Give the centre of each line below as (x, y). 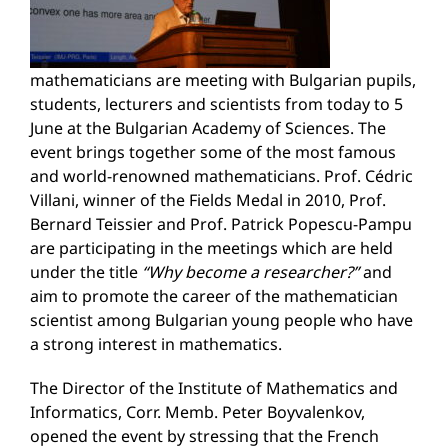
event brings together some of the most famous (213, 152)
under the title (86, 272)
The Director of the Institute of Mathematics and (214, 388)
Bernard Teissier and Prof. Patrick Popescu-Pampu (221, 224)
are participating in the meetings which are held (211, 248)
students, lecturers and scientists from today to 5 (216, 104)
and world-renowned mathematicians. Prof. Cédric (221, 176)
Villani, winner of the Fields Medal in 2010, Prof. (208, 200)
